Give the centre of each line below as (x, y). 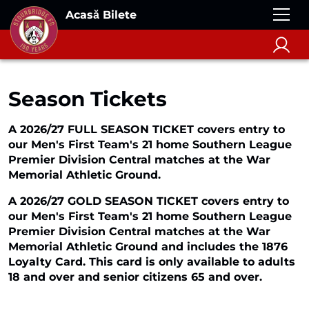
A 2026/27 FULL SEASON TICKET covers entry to (147, 129)
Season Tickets (88, 99)
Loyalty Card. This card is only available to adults (152, 262)
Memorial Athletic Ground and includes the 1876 (148, 247)
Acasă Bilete (101, 14)
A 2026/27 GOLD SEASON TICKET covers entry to (149, 201)
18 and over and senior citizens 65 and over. (135, 277)
